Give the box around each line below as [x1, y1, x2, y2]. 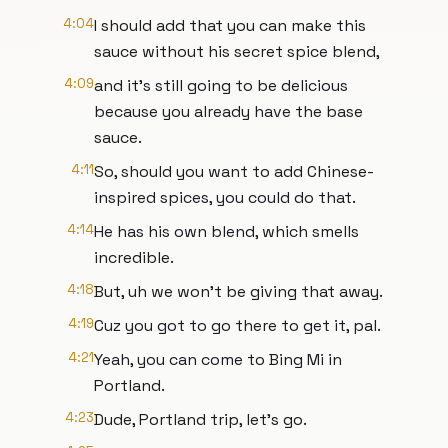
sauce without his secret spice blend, [94, 41, 380, 62]
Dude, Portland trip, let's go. [94, 409, 307, 430]
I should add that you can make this [94, 15, 366, 36]
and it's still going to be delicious [94, 75, 348, 96]
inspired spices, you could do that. [94, 187, 356, 208]
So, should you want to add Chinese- [94, 161, 374, 182]
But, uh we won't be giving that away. [94, 281, 383, 302]
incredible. [94, 247, 174, 268]
